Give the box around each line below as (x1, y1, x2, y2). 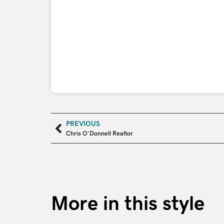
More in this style (51, 192, 204, 214)
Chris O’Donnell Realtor (66, 130, 133, 137)
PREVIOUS (66, 119, 100, 127)
